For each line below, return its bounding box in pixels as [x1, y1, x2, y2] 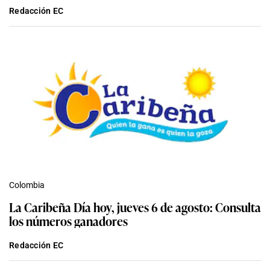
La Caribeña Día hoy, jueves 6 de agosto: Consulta [9, 197, 261, 216]
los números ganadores [9, 211, 128, 230]
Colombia [9, 180, 45, 190]
